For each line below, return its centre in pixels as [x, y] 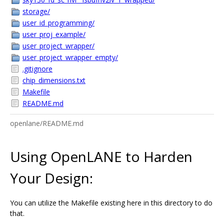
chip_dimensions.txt [54, 80]
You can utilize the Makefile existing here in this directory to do [111, 202]
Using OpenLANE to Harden [101, 156]
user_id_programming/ [58, 23]
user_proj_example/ [54, 34]
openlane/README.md [47, 123]
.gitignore [37, 69]
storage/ [36, 11]
